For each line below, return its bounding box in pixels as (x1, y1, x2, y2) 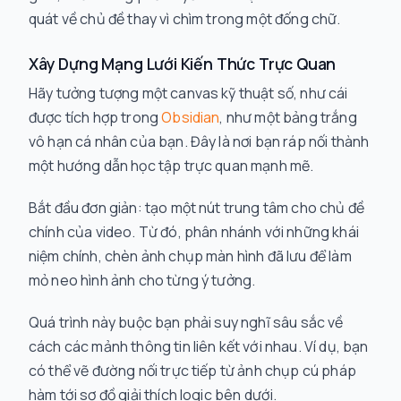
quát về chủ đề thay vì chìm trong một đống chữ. (29, 9, 341, 29)
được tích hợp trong (29, 107, 162, 127)
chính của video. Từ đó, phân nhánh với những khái (29, 222, 359, 242)
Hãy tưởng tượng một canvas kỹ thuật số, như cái (29, 83, 348, 103)
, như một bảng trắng (219, 107, 357, 127)
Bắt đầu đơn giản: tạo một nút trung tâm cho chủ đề (29, 198, 364, 218)
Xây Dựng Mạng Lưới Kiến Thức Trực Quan (29, 53, 337, 74)
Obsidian (161, 107, 220, 127)
